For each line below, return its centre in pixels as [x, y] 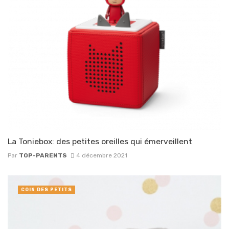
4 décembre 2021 [101, 155]
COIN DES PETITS [47, 189]
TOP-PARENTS [43, 155]
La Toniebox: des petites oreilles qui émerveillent [100, 142]
